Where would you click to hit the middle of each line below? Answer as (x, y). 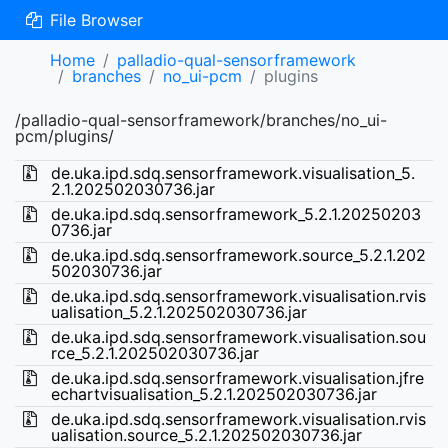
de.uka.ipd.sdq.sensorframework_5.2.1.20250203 (235, 214)
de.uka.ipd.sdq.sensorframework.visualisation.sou (238, 337)
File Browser (93, 20)
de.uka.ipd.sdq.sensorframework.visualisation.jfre (237, 378)
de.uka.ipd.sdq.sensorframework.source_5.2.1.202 (238, 255)
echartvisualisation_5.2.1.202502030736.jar (213, 394)
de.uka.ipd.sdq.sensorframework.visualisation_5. (232, 173)
